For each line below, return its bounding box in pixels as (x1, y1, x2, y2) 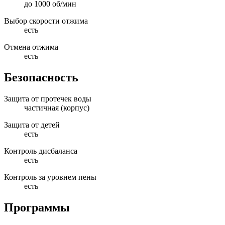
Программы (4, 200, 70, 214)
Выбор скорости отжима (4, 17, 88, 26)
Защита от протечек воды (4, 94, 91, 103)
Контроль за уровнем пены (4, 172, 96, 181)
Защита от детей (4, 120, 60, 129)
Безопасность (4, 70, 78, 84)
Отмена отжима (4, 43, 58, 52)
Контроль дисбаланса (4, 146, 77, 155)
